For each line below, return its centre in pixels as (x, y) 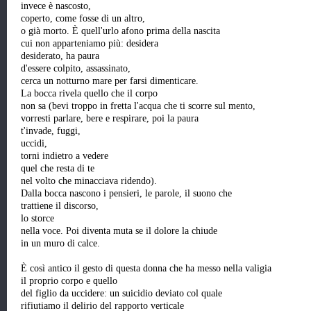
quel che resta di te (58, 169)
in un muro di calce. (60, 244)
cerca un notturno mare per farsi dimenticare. (110, 81)
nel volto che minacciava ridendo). (89, 181)
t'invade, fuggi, (51, 131)
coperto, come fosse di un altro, (83, 19)
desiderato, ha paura (61, 56)
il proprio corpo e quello (69, 281)
